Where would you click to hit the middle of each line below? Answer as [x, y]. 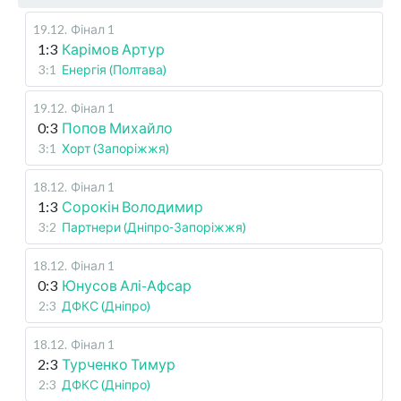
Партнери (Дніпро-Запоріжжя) [154, 227]
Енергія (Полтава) [114, 70]
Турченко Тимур [119, 364]
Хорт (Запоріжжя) [115, 149]
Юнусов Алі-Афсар [127, 286]
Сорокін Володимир [132, 207]
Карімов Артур [113, 49]
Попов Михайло [117, 128]
